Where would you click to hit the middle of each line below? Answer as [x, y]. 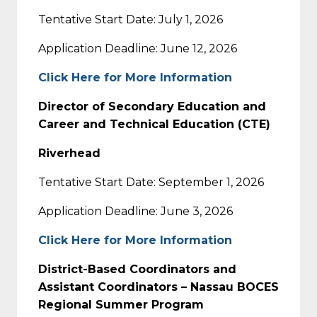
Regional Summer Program [121, 304]
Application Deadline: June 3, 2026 [136, 211]
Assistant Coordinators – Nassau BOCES [158, 287]
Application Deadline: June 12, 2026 [138, 48]
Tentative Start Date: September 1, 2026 [151, 182]
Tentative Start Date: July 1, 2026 [131, 19]
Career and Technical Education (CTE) [154, 124]
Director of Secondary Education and [152, 106]
